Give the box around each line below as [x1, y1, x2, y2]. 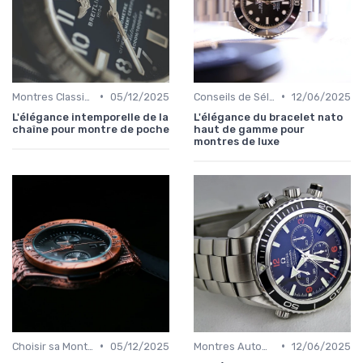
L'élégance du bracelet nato [194, 110, 343, 123]
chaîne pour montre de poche [12, 122, 169, 135]
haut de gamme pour [194, 122, 305, 135]
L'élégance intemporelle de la [12, 110, 169, 123]
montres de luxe [194, 135, 280, 147]
